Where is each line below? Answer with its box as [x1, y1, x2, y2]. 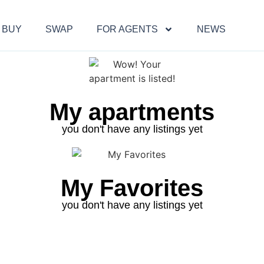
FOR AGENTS [97, 24, 159, 34]
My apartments [49, 99, 214, 126]
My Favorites [61, 174, 203, 201]
